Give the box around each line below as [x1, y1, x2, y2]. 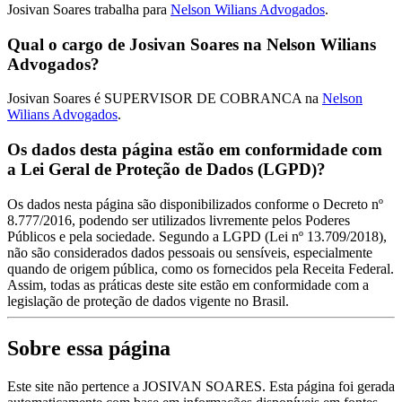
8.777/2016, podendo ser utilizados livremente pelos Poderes [7, 212, 350, 228]
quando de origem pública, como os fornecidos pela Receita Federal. [7, 260, 394, 276]
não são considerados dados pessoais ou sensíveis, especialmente [7, 244, 372, 260]
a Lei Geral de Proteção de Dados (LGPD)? [7, 160, 326, 179]
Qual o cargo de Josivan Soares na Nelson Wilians [7, 34, 376, 54]
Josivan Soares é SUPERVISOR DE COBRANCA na [7, 91, 322, 107]
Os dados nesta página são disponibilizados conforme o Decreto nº [7, 196, 383, 212]
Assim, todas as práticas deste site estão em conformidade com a [7, 276, 369, 293]
